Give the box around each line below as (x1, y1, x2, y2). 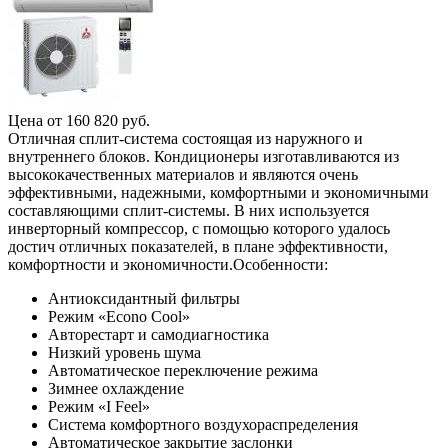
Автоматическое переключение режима (48, 361, 318, 379)
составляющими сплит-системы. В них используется (8, 201, 369, 219)
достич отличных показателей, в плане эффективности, (8, 237, 388, 255)
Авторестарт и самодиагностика (48, 325, 269, 343)
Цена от (8, 111, 66, 129)
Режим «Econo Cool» (48, 307, 190, 325)
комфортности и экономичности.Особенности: (8, 255, 328, 273)
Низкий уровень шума (48, 343, 201, 361)
